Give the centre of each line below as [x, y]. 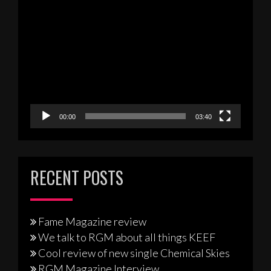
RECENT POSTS [77, 177]
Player [45, 32]
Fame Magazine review [92, 221]
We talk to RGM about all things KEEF [127, 237]
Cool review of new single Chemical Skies [134, 253]
